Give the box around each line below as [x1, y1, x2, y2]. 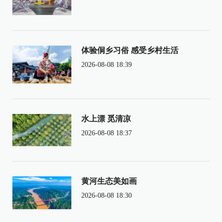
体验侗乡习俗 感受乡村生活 [81, 46, 178, 55]
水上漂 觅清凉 [81, 114, 131, 123]
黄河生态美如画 [81, 176, 137, 185]
